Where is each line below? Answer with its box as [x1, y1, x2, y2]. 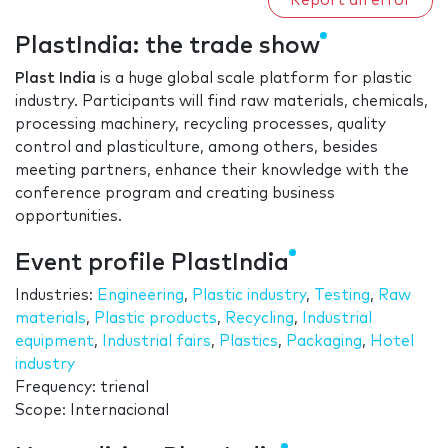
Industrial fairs [102, 334, 211, 350]
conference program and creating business [15, 186, 335, 202]
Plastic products [94, 311, 217, 327]
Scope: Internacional [15, 403, 169, 419]
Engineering [97, 288, 184, 304]
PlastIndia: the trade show [15, 34, 320, 59]
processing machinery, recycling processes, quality [15, 117, 386, 133]
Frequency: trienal [15, 380, 149, 396]
